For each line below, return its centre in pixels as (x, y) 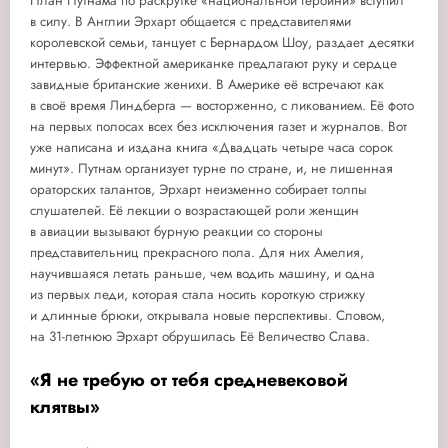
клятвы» (65, 406)
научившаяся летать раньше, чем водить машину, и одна (202, 274)
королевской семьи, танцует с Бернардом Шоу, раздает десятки (222, 43)
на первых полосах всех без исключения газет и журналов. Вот (218, 127)
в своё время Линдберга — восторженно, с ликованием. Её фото (222, 106)
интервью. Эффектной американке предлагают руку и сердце (213, 64)
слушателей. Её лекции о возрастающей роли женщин (194, 211)
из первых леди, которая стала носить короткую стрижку (197, 295)
